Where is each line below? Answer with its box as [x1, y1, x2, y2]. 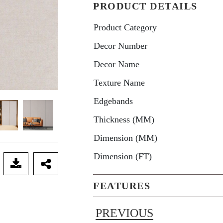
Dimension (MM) [94, 133, 158, 143]
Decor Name [94, 59, 140, 69]
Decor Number [94, 41, 148, 51]
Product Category [94, 22, 157, 32]
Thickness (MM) [94, 114, 155, 124]
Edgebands [94, 96, 133, 106]
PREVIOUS [96, 207, 154, 220]
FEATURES [93, 180, 151, 191]
